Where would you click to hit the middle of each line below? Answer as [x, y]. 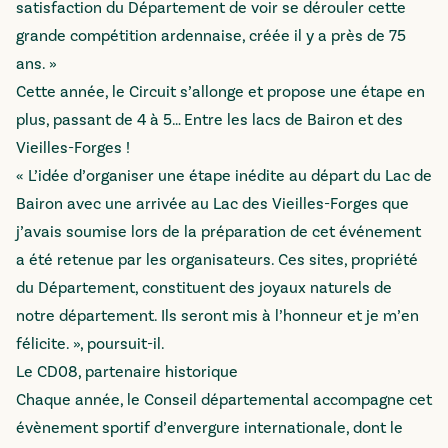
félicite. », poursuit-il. [90, 344]
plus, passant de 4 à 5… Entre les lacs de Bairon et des [209, 120]
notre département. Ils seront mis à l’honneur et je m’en [217, 316]
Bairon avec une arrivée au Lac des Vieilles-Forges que [212, 204]
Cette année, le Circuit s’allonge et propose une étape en [220, 92]
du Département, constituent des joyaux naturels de [204, 288]
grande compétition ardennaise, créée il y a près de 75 [211, 36]
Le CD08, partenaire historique [127, 372]
